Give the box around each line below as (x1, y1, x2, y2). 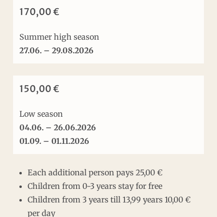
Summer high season (19, 31, 100, 42)
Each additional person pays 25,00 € (27, 167, 162, 177)
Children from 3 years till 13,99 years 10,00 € (27, 194, 190, 204)
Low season (19, 108, 63, 119)
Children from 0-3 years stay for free (27, 181, 162, 191)
